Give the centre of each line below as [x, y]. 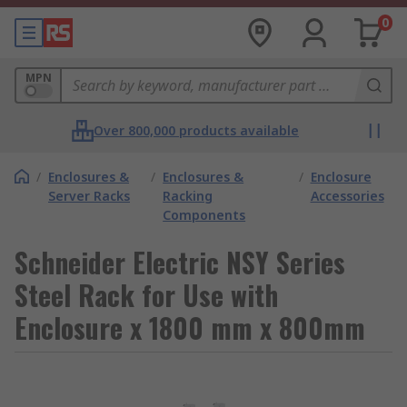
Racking [188, 196]
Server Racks [89, 196]
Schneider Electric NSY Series [180, 262]
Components [204, 215]
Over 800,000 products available [196, 130]
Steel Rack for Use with [146, 295]
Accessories [347, 196]
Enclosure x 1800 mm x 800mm [190, 328]
